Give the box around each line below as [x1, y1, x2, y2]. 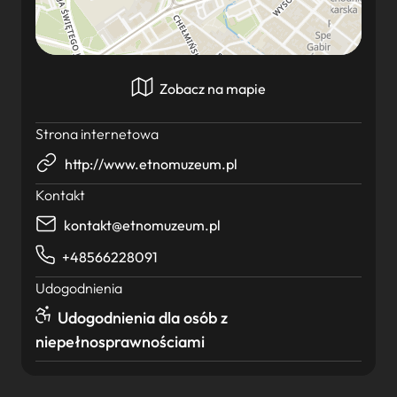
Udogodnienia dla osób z [54, 307, 228, 328]
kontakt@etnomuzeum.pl [64, 216, 221, 234]
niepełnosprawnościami [35, 331, 205, 352]
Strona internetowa [35, 125, 159, 143]
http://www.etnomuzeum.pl [65, 155, 237, 173]
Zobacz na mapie [157, 80, 266, 97]
